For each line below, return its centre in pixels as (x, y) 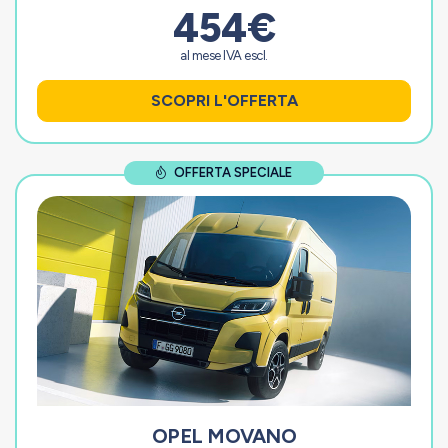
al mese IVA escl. (224, 55)
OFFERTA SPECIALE (232, 172)
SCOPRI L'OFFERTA (224, 100)
